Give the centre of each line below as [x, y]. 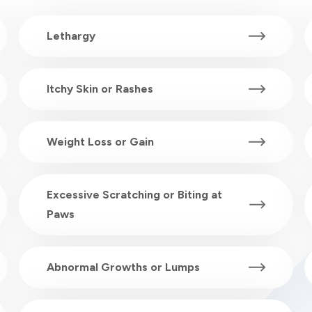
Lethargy [71, 36]
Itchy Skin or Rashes [100, 89]
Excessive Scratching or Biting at [134, 195]
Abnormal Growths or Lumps [123, 267]
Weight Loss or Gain [100, 142]
